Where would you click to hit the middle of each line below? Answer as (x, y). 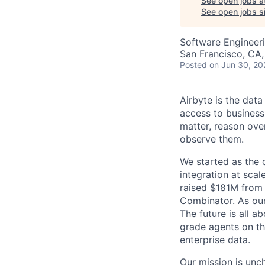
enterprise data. (215, 240)
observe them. (212, 139)
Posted (193, 65)
